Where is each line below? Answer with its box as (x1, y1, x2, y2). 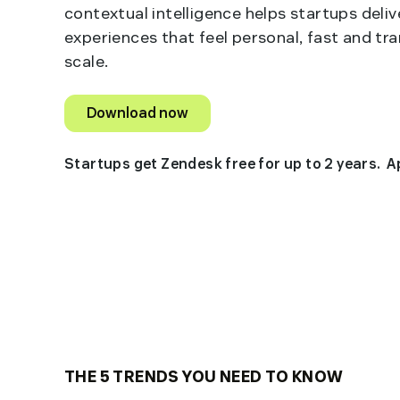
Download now (87, 104, 188, 123)
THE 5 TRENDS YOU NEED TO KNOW (64, 366, 344, 387)
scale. (64, 51, 109, 71)
